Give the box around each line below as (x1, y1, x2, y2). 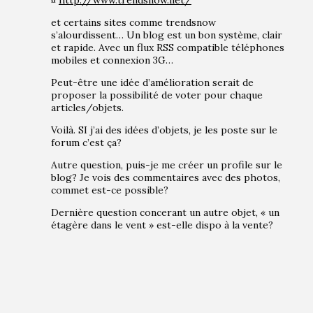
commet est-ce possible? (50, 184, 168, 197)
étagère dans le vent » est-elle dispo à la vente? (50, 219, 273, 232)
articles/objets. (50, 101, 124, 115)
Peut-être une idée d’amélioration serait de (50, 76, 254, 89)
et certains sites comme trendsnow (50, 16, 216, 29)
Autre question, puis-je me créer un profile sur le (50, 159, 282, 172)
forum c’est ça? (50, 136, 122, 150)
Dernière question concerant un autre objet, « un (50, 206, 279, 219)
